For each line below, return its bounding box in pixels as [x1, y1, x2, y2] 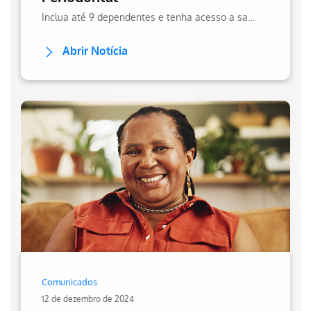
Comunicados [42, 276, 97, 288]
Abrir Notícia [62, 44, 128, 58]
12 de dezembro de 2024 [42, 294, 134, 305]
